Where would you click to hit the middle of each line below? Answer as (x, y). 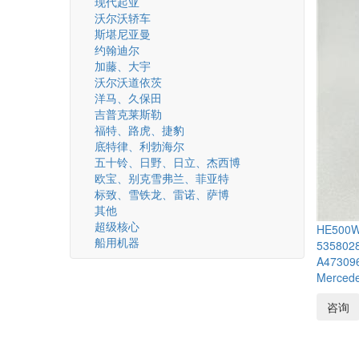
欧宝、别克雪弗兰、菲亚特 (162, 177)
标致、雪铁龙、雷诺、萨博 (162, 194)
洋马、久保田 (128, 97)
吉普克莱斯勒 (128, 113)
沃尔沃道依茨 (128, 81)
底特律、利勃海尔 (139, 145)
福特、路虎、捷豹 (139, 129)
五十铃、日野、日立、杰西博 (167, 161)
